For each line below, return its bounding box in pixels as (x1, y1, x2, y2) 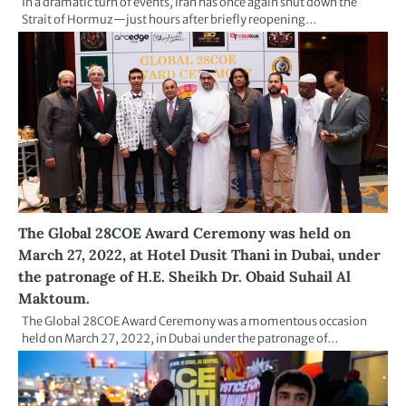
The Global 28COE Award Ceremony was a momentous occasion (22, 313, 367, 329)
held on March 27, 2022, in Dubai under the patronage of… (22, 330, 339, 346)
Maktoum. (18, 288, 90, 307)
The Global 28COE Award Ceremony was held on (18, 223, 351, 242)
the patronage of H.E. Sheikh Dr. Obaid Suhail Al (18, 266, 351, 285)
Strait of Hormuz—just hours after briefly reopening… (22, 11, 317, 27)
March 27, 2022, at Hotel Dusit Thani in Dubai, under (18, 245, 381, 264)
